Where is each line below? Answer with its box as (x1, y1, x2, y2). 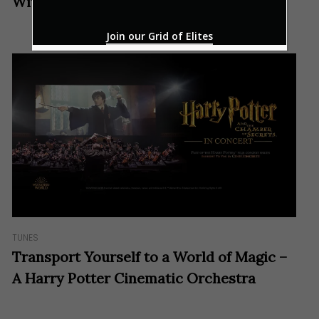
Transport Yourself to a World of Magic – (12, 248, 288, 266)
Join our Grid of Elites (105, 28, 213, 43)
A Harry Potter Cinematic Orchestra (12, 269, 256, 288)
